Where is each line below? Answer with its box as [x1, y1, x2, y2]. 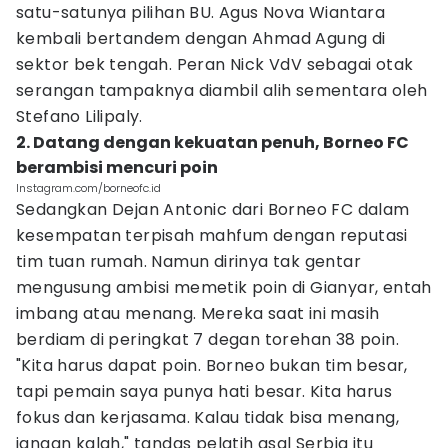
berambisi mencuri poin [16, 156, 218, 179]
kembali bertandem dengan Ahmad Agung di [16, 27, 386, 50]
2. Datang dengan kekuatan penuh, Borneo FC [16, 131, 409, 154]
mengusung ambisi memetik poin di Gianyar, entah [16, 276, 432, 299]
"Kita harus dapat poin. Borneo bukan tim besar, [16, 354, 408, 377]
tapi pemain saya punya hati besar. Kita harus [16, 380, 392, 403]
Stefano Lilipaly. [16, 105, 143, 128]
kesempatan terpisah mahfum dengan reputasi [16, 224, 408, 247]
